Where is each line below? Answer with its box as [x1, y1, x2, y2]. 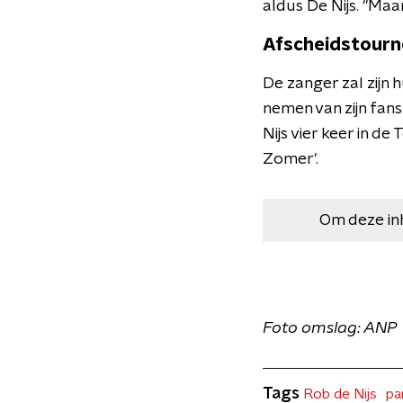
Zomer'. [263, 151, 318, 167]
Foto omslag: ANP [263, 320, 397, 336]
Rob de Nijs [303, 387, 377, 401]
